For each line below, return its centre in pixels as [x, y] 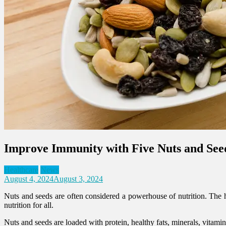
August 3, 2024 [78, 179]
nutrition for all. [29, 205]
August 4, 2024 [29, 179]
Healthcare [21, 169]
